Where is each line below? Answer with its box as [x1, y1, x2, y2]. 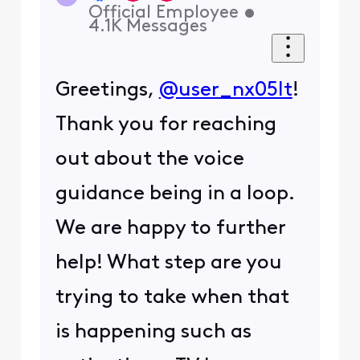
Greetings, [55, 80, 159, 100]
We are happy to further [55, 218, 285, 239]
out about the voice [55, 149, 244, 170]
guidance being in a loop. [55, 183, 295, 204]
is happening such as [55, 321, 252, 342]
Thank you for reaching [55, 114, 276, 135]
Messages [125, 17, 207, 36]
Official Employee [88, 3, 239, 22]
